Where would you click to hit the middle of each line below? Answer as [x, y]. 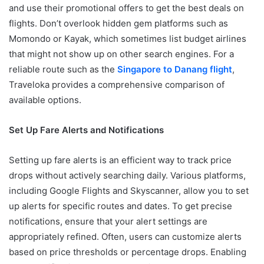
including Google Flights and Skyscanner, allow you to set [129, 190]
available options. [45, 100]
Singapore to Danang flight [175, 69]
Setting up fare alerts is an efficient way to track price [120, 160]
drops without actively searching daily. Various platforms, [127, 175]
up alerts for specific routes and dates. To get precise [121, 206]
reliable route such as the [63, 69]
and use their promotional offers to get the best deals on [126, 8]
